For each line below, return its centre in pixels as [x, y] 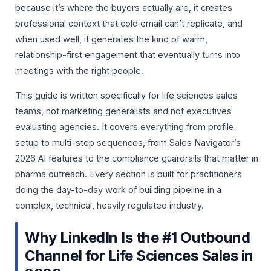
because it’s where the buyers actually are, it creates [124, 8]
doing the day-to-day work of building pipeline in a [118, 190]
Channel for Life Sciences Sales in [139, 256]
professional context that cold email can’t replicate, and [129, 24]
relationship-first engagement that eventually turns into [128, 55]
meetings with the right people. [79, 71]
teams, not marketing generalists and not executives [123, 111]
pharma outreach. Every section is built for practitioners [129, 174]
